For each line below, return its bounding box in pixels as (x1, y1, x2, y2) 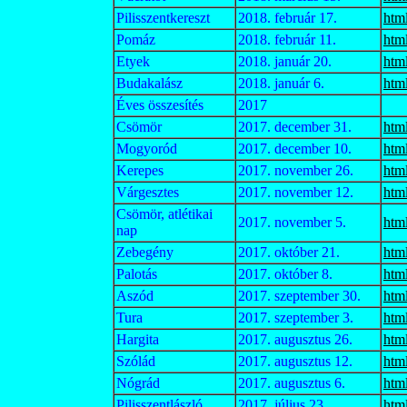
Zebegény (116, 244, 174, 260)
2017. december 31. (238, 119, 352, 134)
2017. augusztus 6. (238, 375, 345, 391)
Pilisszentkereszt (116, 10, 210, 25)
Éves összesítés (116, 97, 203, 113)
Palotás (116, 266, 157, 282)
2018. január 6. (238, 75, 324, 91)
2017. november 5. (238, 214, 346, 230)
